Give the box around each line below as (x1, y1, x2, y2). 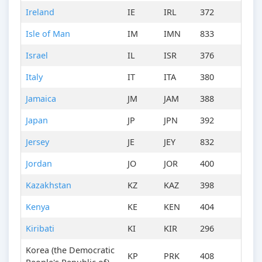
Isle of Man (26, 28, 70, 40)
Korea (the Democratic (26, 244, 115, 256)
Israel (26, 50, 48, 61)
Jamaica (26, 93, 56, 105)
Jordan (26, 158, 52, 170)
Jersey (26, 136, 49, 148)
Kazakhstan (26, 180, 71, 191)
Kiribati (26, 223, 54, 235)
